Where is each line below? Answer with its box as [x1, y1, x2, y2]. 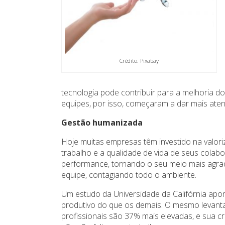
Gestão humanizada [61, 117, 143, 129]
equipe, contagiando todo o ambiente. [61, 169, 197, 181]
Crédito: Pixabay [120, 56, 159, 64]
